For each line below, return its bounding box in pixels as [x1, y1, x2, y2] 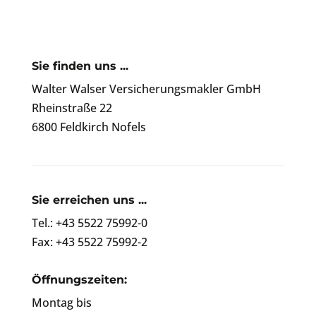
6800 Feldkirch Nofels [31, 119, 146, 135]
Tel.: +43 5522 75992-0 [31, 214, 147, 231]
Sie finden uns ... [31, 59, 128, 73]
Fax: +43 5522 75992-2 [31, 233, 147, 250]
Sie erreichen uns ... [31, 193, 147, 207]
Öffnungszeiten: [31, 272, 127, 286]
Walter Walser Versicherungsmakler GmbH [31, 80, 261, 97]
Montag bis [31, 294, 92, 310]
